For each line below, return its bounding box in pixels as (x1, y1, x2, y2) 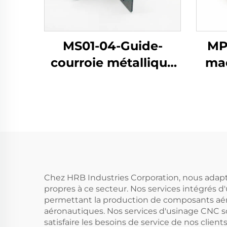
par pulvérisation (58, 89, 167, 103)
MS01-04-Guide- (62, 39, 163, 53)
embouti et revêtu (55, 72, 170, 87)
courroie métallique (50, 55, 175, 70)
